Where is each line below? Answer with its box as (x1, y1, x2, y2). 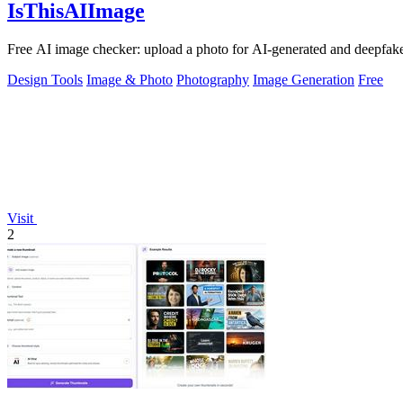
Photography (176, 71, 249, 87)
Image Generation (253, 71, 354, 87)
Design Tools (7, 71, 83, 87)
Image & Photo (86, 71, 173, 87)
